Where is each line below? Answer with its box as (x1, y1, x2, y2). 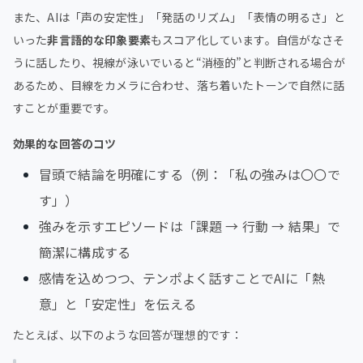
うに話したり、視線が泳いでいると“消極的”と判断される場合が (13, 53, 345, 70)
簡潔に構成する (39, 241, 131, 262)
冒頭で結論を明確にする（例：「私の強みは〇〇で (39, 164, 340, 184)
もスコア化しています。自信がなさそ (150, 31, 345, 48)
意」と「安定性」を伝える (39, 293, 196, 314)
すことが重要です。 (13, 99, 116, 116)
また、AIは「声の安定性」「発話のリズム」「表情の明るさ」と (13, 8, 345, 25)
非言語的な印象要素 (47, 31, 151, 48)
